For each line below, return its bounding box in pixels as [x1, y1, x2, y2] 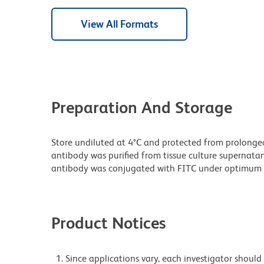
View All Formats [81, 17, 158, 30]
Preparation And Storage [51, 97, 232, 117]
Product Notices [51, 213, 166, 232]
